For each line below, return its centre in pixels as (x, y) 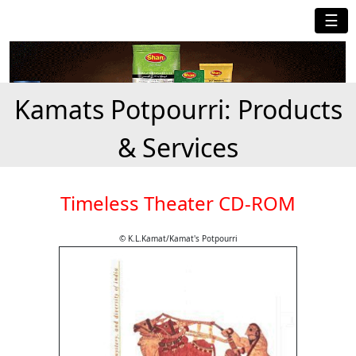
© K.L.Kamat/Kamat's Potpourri (178, 239)
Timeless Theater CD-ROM (178, 203)
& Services (178, 148)
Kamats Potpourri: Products (178, 110)
